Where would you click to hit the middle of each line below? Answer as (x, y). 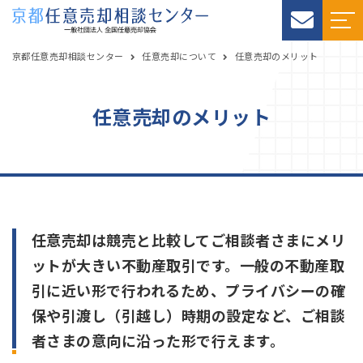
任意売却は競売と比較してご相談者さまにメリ (189, 241)
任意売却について (179, 56)
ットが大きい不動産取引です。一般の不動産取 (188, 266)
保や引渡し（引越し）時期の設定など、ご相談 (189, 316)
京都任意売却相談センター (68, 56)
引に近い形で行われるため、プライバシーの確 (189, 291)
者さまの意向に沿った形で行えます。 (158, 341)
